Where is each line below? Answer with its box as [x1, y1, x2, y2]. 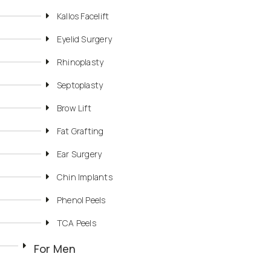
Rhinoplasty [57, 56, 104, 68]
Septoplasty [57, 79, 103, 91]
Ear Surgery [57, 148, 102, 160]
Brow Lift [57, 102, 91, 114]
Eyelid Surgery [57, 33, 112, 45]
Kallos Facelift [57, 10, 109, 22]
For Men [34, 241, 76, 256]
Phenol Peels [57, 194, 106, 206]
